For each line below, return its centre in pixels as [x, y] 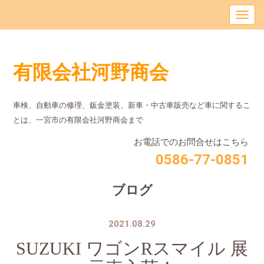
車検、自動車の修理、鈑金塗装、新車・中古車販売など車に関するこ [132, 105]
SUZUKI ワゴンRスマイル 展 [132, 248]
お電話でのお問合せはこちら [191, 142]
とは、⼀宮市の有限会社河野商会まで [78, 120]
